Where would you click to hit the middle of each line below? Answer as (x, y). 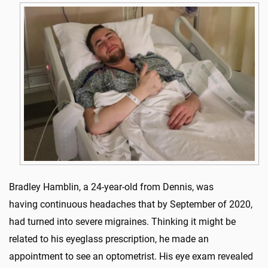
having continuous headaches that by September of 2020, (131, 204)
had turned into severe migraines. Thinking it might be (122, 221)
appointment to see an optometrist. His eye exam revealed (131, 256)
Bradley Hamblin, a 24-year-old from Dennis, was (111, 187)
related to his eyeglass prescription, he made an (109, 239)
